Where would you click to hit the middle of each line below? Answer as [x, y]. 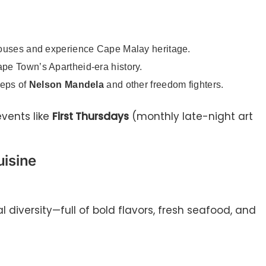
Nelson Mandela [66, 85]
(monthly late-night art [191, 117]
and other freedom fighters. [164, 85]
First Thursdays [91, 117]
